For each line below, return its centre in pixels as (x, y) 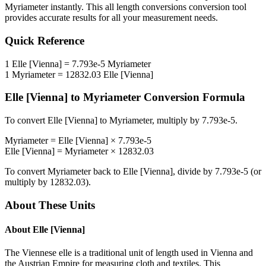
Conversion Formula (193, 97)
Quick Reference (45, 41)
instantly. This (77, 7)
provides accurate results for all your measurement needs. (111, 18)
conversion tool (216, 7)
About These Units (50, 205)
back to (107, 172)
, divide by (194, 172)
